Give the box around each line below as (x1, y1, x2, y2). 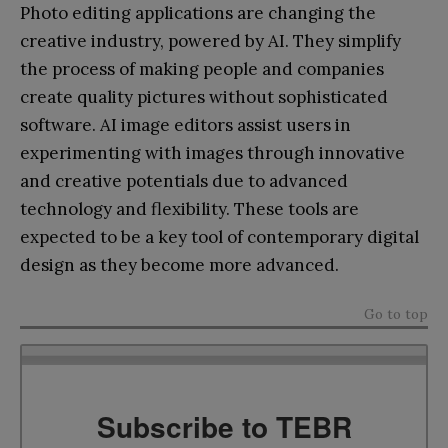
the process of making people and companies (20, 57, 384, 80)
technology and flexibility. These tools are (20, 197, 359, 220)
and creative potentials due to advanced (20, 169, 348, 192)
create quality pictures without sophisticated (20, 85, 388, 108)
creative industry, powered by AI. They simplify (20, 29, 401, 52)
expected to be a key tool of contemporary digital (20, 225, 419, 248)
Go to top (364, 304, 428, 323)
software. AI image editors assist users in (20, 113, 351, 136)
